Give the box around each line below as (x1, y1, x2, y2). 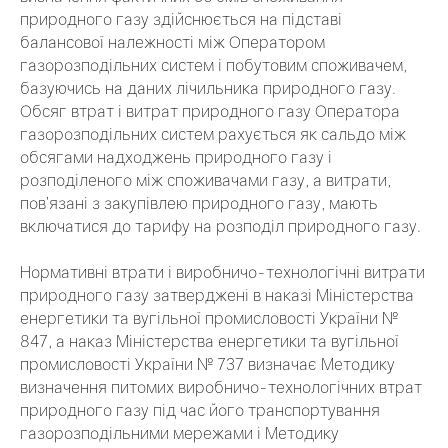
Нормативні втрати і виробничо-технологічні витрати (20, 262, 425, 283)
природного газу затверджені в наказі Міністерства (20, 285, 414, 306)
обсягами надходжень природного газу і (20, 147, 332, 168)
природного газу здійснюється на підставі (20, 9, 342, 30)
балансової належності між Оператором (20, 32, 325, 53)
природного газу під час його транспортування (20, 400, 380, 421)
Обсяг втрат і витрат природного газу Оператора (20, 101, 400, 122)
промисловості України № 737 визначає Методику (20, 354, 395, 375)
